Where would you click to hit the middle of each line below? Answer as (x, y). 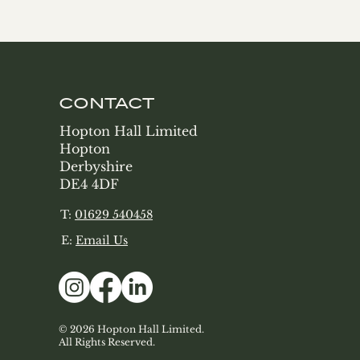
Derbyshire (96, 166)
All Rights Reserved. (108, 342)
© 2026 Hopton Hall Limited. (132, 329)
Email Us (102, 240)
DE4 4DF (90, 184)
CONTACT (107, 103)
